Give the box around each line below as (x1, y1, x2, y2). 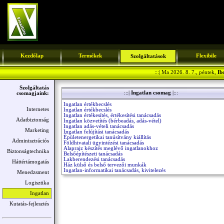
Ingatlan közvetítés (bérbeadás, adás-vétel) (63, 118, 161, 123)
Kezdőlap (20, 53, 43, 58)
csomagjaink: (16, 90, 49, 96)
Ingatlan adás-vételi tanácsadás (63, 123, 134, 129)
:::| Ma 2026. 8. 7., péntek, (154, 69, 217, 75)
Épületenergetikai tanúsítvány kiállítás (63, 134, 151, 140)
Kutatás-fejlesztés (9, 201, 49, 206)
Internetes (26, 106, 49, 112)
